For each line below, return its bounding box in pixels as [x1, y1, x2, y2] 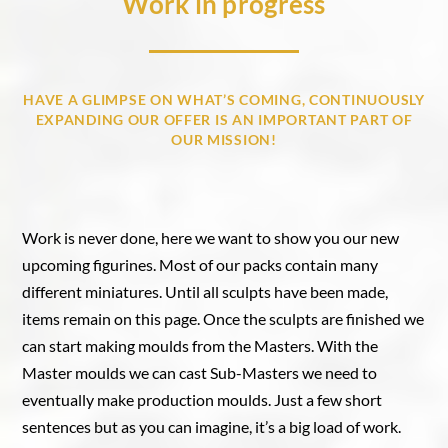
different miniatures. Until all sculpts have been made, [22, 281, 389, 301]
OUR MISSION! [171, 131, 277, 149]
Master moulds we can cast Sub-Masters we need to [22, 362, 378, 382]
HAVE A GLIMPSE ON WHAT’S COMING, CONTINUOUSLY [23, 91, 425, 109]
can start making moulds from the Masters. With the [22, 335, 379, 355]
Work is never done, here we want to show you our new [22, 227, 400, 247]
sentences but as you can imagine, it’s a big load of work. [22, 416, 402, 436]
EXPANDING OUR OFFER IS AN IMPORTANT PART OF [35, 111, 413, 129]
